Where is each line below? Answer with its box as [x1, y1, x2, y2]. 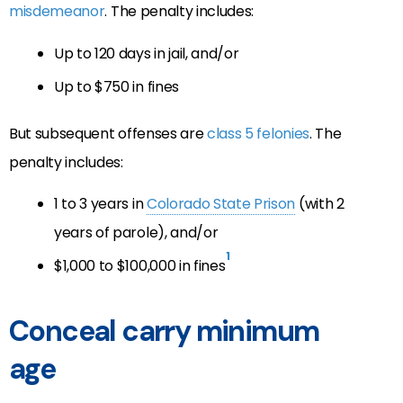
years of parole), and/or [54, 221, 219, 243]
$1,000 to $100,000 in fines [54, 255, 226, 276]
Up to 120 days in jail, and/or [54, 42, 239, 64]
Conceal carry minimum [9, 311, 319, 350]
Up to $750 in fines [54, 76, 179, 97]
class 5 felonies [207, 122, 309, 144]
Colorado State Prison [146, 193, 296, 214]
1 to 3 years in [54, 193, 147, 214]
